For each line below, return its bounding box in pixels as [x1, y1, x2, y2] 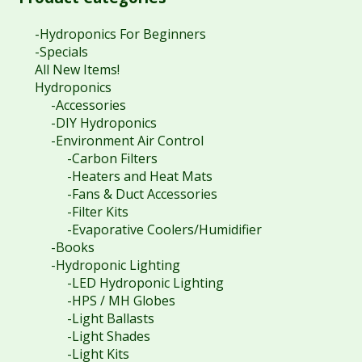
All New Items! [34, 60, 120, 78]
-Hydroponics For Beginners [34, 24, 206, 43]
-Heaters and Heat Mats [66, 166, 213, 185]
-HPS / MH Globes [66, 291, 175, 309]
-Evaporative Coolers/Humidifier [66, 220, 262, 238]
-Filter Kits [66, 202, 128, 221]
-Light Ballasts [66, 309, 154, 327]
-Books [50, 238, 95, 256]
